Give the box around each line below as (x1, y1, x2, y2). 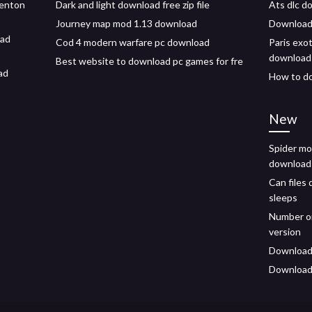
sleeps (269, 192, 297, 203)
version (269, 226, 301, 237)
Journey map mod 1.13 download (56, 17, 197, 29)
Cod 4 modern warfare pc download (56, 36, 210, 48)
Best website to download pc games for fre (56, 55, 243, 67)
